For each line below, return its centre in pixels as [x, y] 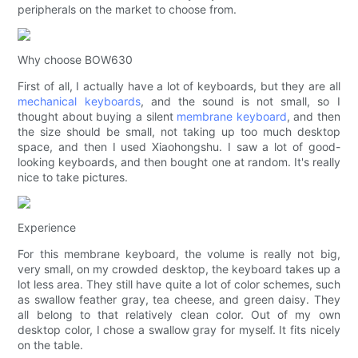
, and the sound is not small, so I [240, 101]
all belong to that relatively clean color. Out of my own [179, 315]
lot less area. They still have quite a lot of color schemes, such [179, 284]
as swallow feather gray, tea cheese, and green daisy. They [179, 300]
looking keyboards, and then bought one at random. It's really [179, 162]
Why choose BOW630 [76, 60]
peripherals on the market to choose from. [127, 10]
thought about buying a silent [97, 117]
